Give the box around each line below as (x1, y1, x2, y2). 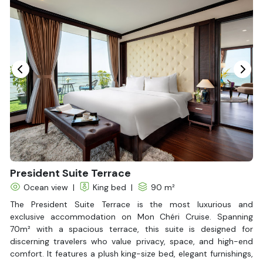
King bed (93, 181, 127, 193)
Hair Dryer (18, 28, 59, 39)
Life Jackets (18, 90, 66, 101)
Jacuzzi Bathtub (18, 102, 83, 113)
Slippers (18, 53, 52, 64)
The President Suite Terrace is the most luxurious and (10, 198, 253, 210)
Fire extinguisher (18, 77, 83, 89)
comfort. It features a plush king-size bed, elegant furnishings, (10, 248, 253, 259)
